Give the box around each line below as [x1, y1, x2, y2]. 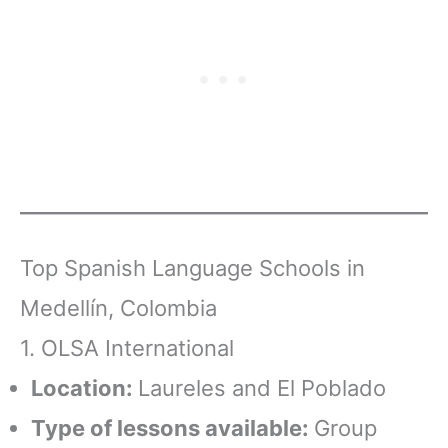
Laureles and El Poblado [138, 375, 386, 402]
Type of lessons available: [31, 415, 314, 442]
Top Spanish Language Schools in [20, 255, 365, 282]
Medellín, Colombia [20, 295, 217, 322]
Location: [31, 375, 138, 402]
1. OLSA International [20, 335, 234, 362]
